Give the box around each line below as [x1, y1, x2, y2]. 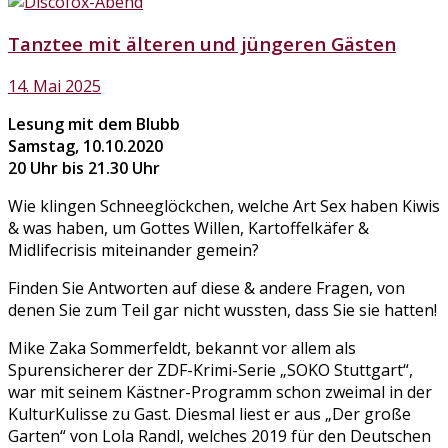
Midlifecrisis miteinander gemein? [8, 239, 263, 262]
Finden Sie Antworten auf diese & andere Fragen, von [8, 277, 405, 300]
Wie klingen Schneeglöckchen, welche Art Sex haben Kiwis [8, 195, 440, 218]
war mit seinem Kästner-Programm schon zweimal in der [8, 381, 432, 404]
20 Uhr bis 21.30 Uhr [8, 157, 160, 180]
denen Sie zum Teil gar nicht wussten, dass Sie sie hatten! [8, 299, 437, 322]
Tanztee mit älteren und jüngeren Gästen [8, 31, 396, 57]
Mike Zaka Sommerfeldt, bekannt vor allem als [8, 337, 356, 360]
